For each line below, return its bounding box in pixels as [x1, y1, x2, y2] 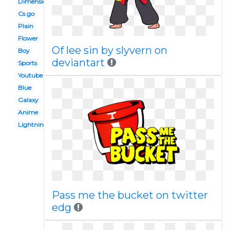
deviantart [51, 56, 105, 69]
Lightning [17, 121, 48, 128]
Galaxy [17, 96, 39, 104]
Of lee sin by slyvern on [51, 44, 167, 56]
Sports [17, 59, 37, 67]
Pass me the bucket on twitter [51, 189, 208, 201]
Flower [17, 34, 38, 42]
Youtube [17, 71, 43, 79]
